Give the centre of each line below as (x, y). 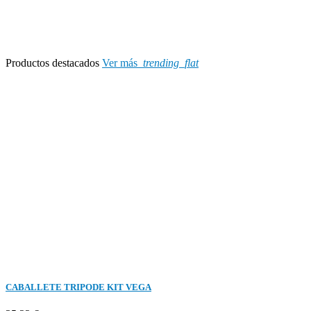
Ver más (123, 62)
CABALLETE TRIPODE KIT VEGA (78, 287)
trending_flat (171, 62)
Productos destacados (52, 62)
